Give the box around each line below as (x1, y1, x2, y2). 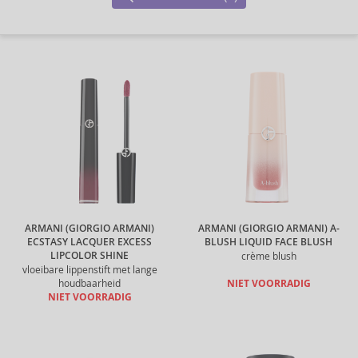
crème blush (241, 250, 296, 262)
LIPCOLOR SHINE (50, 249, 129, 262)
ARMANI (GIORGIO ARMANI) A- (197, 222, 340, 235)
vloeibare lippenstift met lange (22, 264, 157, 276)
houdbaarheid (58, 277, 121, 289)
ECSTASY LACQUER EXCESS (27, 236, 152, 249)
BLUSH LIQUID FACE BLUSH (205, 236, 332, 249)
